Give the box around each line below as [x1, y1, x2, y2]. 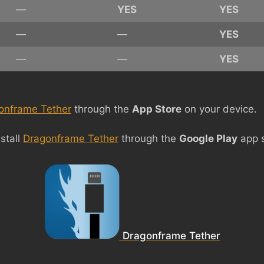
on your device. [181, 103, 257, 115]
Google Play [179, 133, 237, 144]
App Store [132, 103, 181, 115]
